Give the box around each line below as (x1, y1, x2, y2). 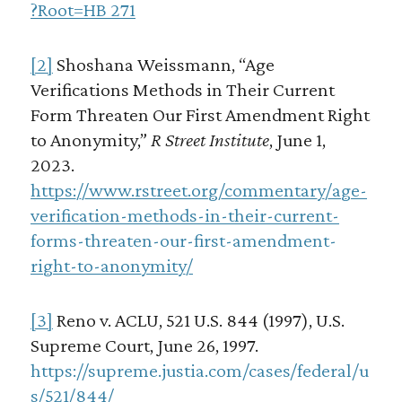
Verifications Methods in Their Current (30, 78, 335, 101)
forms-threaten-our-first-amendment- (30, 229, 336, 252)
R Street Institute (150, 128, 269, 152)
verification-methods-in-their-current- (30, 204, 339, 227)
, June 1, (268, 128, 326, 152)
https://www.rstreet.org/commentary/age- (30, 179, 367, 202)
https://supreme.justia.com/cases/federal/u (30, 359, 369, 382)
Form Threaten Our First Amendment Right (30, 103, 370, 127)
